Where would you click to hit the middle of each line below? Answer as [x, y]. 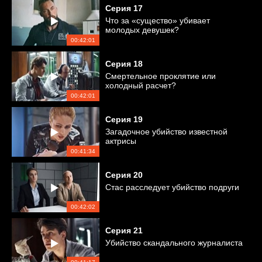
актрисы [121, 141]
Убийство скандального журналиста [174, 243]
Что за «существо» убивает [158, 20]
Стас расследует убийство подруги [172, 187]
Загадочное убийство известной [166, 132]
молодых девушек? [142, 30]
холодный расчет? [141, 85]
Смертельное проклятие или [161, 76]
